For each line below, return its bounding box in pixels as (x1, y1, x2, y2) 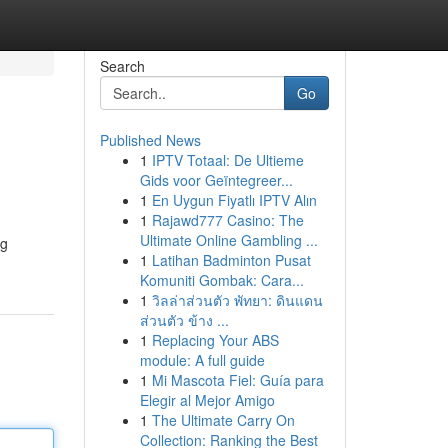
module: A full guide (139, 350, 265, 370)
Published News (99, 130, 201, 150)
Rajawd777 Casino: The (151, 210, 304, 230)
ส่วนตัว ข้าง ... (139, 310, 229, 330)
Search (99, 56, 145, 76)
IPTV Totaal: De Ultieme (151, 150, 304, 170)
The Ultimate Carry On (151, 410, 295, 430)
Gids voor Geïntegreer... (139, 170, 293, 190)
